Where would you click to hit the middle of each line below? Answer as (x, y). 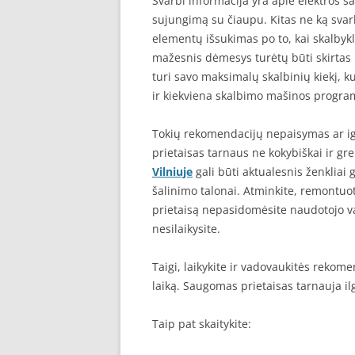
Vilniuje (172, 172)
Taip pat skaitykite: (202, 324)
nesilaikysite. (186, 229)
